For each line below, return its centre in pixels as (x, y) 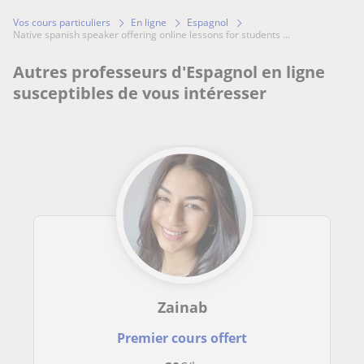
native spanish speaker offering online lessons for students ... (155, 35)
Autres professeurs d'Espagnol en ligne (169, 72)
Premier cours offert (182, 338)
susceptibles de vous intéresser (140, 93)
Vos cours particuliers (62, 23)
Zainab (182, 308)
